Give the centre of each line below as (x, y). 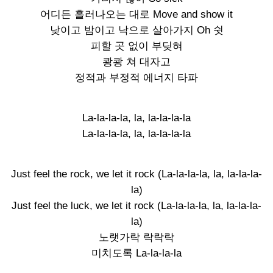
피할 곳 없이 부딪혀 (136, 46)
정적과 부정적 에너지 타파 (136, 78)
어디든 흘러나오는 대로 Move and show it (136, 14)
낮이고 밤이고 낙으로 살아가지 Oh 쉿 (136, 30)
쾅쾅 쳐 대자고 (136, 62)
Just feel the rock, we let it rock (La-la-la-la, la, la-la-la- (136, 174)
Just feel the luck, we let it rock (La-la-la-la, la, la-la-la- (136, 206)
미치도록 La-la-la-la (136, 253)
